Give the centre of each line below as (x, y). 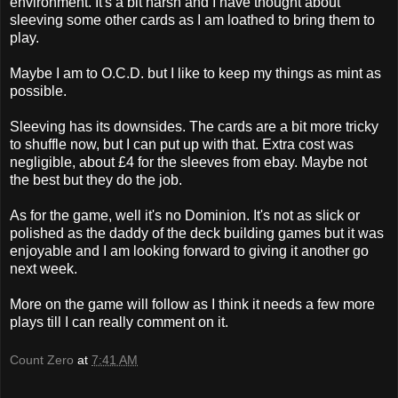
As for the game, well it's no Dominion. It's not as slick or (185, 215)
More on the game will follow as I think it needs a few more (192, 304)
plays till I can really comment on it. (119, 322)
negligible (41, 162)
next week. (44, 268)
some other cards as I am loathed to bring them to (219, 20)
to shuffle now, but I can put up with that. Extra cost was (182, 144)
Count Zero (42, 360)
